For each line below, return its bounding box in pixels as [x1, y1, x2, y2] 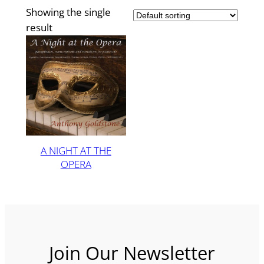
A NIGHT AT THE [40, 143, 111, 157]
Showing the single [25, 5, 111, 19]
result [25, 21, 52, 35]
